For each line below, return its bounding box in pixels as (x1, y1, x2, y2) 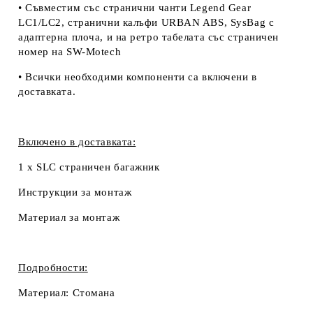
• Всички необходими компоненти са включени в (18, 71, 257, 82)
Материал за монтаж (18, 211, 120, 223)
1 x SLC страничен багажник (18, 161, 160, 173)
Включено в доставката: (18, 136, 136, 147)
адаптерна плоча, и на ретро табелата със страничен (18, 31, 279, 43)
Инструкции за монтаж (18, 186, 132, 198)
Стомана (72, 286, 115, 298)
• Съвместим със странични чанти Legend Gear (18, 1, 252, 13)
